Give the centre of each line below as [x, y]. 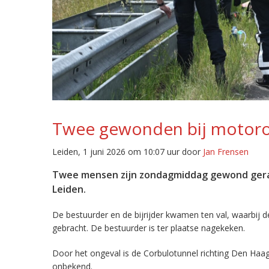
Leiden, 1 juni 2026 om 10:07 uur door [128, 152]
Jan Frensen [226, 152]
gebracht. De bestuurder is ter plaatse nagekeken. [149, 228]
